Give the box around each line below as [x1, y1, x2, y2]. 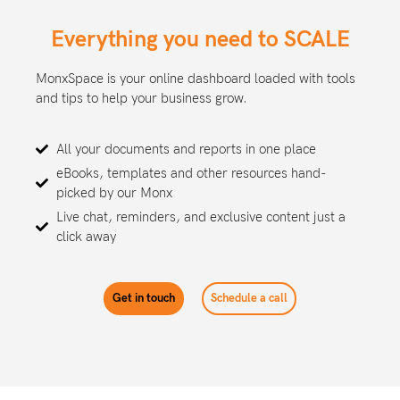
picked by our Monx [55, 184, 172, 201]
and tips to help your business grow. [36, 90, 247, 107]
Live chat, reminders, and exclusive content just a [55, 208, 346, 225]
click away [55, 228, 116, 245]
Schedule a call [211, 290, 287, 305]
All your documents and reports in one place [55, 140, 316, 157]
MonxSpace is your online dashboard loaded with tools [36, 71, 355, 87]
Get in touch [112, 290, 175, 305]
